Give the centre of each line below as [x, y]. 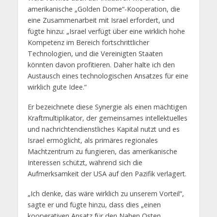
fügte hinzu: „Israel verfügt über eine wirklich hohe [106, 31]
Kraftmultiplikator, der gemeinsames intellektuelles [107, 118]
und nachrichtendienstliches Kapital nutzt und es [103, 129]
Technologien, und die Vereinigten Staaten [95, 54]
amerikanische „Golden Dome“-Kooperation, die [104, 9]
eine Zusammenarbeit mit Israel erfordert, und [101, 20]
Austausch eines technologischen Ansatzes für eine [108, 76]
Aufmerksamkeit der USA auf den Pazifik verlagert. [107, 173]
